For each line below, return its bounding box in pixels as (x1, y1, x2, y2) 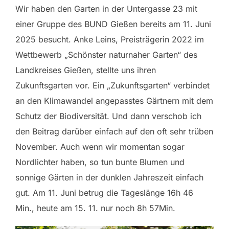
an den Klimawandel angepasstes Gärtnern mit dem (15, 96, 213, 106)
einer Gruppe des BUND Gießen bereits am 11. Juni (15, 19, 211, 29)
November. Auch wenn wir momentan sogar (15, 142, 185, 152)
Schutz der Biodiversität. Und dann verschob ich (15, 111, 201, 121)
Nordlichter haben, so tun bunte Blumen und (15, 157, 185, 167)
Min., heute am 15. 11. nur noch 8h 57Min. (15, 203, 175, 213)
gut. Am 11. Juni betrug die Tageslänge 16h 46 (15, 188, 193, 198)
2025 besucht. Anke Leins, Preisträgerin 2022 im (15, 34, 204, 44)
